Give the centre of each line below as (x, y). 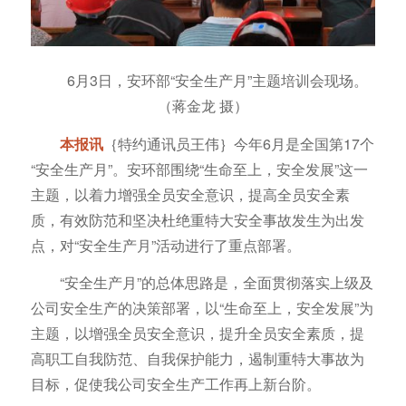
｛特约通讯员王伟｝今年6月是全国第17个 (238, 143)
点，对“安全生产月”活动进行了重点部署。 (165, 245)
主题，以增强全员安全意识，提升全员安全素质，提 (197, 333)
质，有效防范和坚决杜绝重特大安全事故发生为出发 (197, 219)
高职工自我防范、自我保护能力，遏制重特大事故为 (197, 359)
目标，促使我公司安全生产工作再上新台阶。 (175, 384)
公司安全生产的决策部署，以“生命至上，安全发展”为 (202, 308)
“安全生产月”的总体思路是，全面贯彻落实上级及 (216, 283)
